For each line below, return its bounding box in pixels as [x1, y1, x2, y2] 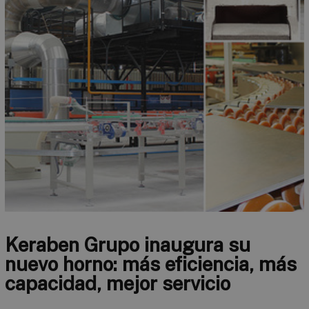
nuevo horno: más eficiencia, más [5, 252, 297, 275]
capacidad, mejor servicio [5, 271, 230, 295]
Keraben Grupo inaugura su [5, 232, 250, 256]
